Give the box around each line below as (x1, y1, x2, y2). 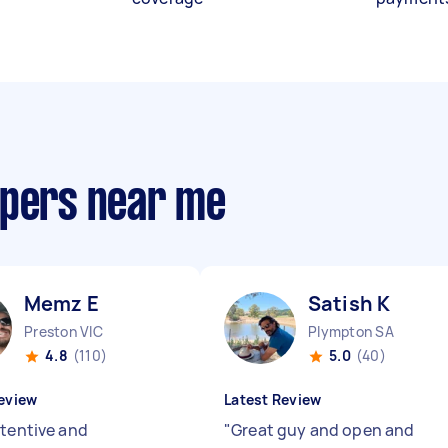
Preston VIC (24, 322, 103, 341)
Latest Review (224, 390, 322, 409)
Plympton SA (308, 322, 394, 341)
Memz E (24, 290, 99, 317)
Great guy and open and (231, 419, 415, 441)
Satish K (308, 290, 391, 317)
